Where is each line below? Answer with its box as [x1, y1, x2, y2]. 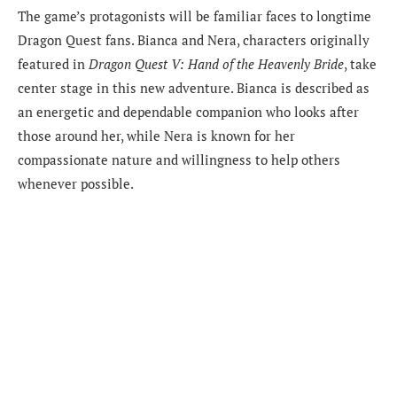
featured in [18, 54, 89, 73]
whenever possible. [18, 174, 134, 192]
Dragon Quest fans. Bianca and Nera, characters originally [18, 30, 370, 49]
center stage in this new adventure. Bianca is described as [18, 78, 370, 97]
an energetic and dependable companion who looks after [18, 102, 359, 121]
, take [344, 54, 377, 73]
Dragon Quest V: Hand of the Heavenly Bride [89, 54, 344, 73]
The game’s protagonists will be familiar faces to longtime [18, 6, 371, 25]
